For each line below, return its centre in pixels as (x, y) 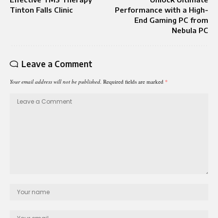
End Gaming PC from (171, 20)
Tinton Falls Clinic (41, 9)
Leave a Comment (57, 64)
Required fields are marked (134, 81)
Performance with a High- (162, 9)
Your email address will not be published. (56, 81)
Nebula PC (190, 30)
